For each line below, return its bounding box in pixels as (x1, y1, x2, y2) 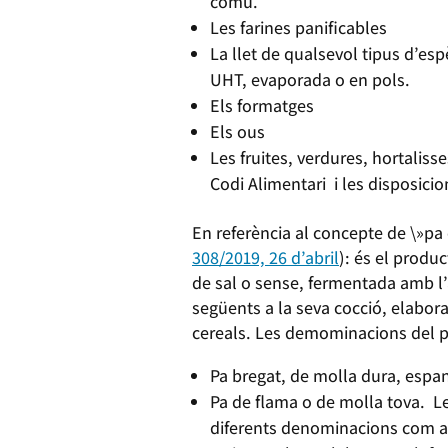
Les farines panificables (210, 15, 387, 39)
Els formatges (210, 93, 314, 117)
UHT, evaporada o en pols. (210, 67, 410, 91)
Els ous (210, 119, 265, 143)
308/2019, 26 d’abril (192, 245, 339, 269)
